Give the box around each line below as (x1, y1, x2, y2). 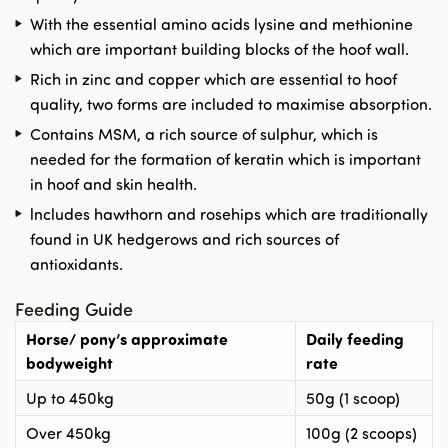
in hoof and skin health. (30, 173, 197, 194)
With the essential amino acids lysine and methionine (30, 13, 413, 34)
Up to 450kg (26, 387, 114, 408)
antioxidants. (30, 253, 123, 274)
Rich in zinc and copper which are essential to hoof (30, 68, 397, 89)
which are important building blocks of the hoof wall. (30, 38, 409, 59)
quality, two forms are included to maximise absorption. (30, 93, 432, 114)
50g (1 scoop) (306, 387, 400, 408)
